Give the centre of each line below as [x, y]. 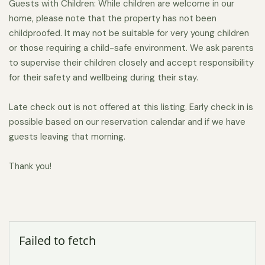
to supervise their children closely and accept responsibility [131, 63]
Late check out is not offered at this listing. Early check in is [131, 107]
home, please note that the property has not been [113, 18]
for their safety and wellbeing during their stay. [104, 77]
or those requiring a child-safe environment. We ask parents [131, 48]
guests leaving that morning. [67, 137]
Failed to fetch [57, 240]
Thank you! [30, 166]
